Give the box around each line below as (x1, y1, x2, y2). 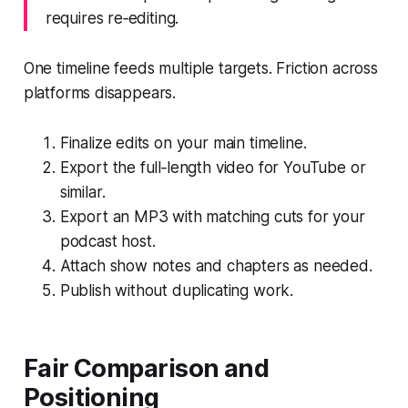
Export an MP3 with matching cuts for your (59, 207, 365, 226)
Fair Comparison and (23, 352, 270, 383)
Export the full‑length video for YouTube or (59, 158, 366, 177)
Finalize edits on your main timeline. (59, 133, 307, 152)
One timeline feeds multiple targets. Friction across (23, 58, 378, 77)
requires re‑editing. (45, 8, 179, 27)
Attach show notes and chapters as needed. (59, 256, 372, 275)
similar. (59, 182, 106, 201)
